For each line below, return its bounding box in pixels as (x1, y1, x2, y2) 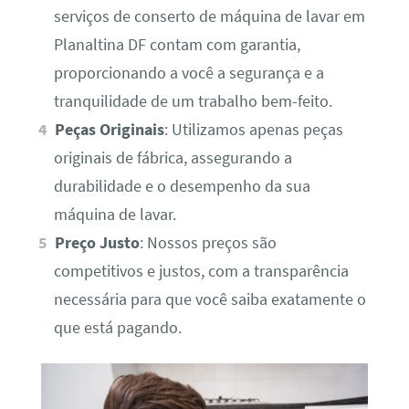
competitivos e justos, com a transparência (53, 261, 349, 282)
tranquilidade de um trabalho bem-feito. (53, 91, 332, 112)
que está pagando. (53, 318, 182, 339)
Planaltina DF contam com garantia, (53, 35, 300, 56)
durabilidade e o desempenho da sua (53, 176, 310, 197)
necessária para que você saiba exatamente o (53, 289, 366, 310)
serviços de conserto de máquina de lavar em (53, 6, 365, 27)
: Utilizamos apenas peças (164, 120, 344, 141)
